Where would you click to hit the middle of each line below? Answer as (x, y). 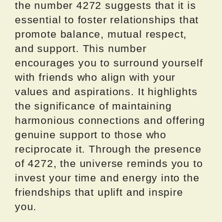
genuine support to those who (91, 135)
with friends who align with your (95, 77)
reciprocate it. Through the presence (108, 149)
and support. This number (81, 49)
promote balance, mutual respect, (101, 34)
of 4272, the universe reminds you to (109, 164)
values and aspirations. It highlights (106, 92)
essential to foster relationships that (107, 20)
